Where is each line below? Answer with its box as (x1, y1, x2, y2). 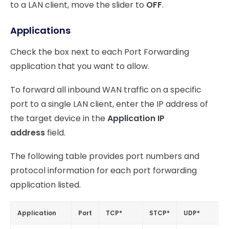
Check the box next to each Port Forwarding (10, 46, 189, 58)
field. (47, 127, 65, 139)
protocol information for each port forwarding (10, 165, 197, 177)
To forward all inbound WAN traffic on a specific (10, 84, 201, 96)
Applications (10, 24, 71, 37)
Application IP (107, 112, 165, 125)
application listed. (10, 179, 81, 191)
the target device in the (10, 112, 107, 125)
